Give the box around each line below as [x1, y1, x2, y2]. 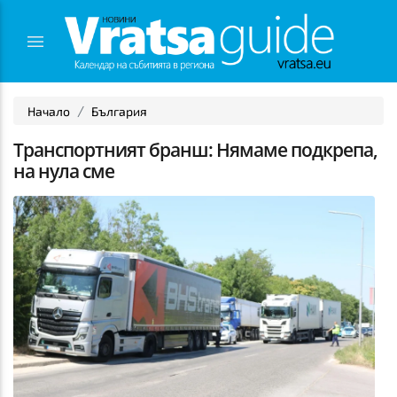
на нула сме [13, 159, 114, 184]
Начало [27, 104, 70, 120]
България [91, 104, 147, 120]
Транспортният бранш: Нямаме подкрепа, [13, 137, 378, 163]
